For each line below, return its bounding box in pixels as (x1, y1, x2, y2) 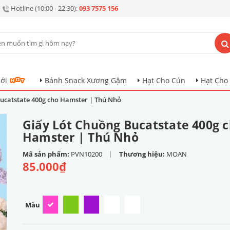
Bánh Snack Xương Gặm (45, 75, 127, 85)
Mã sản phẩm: (23, 149, 71, 159)
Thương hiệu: (119, 149, 166, 159)
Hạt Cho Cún (142, 75, 185, 85)
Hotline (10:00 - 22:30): (11, 4, 79, 13)
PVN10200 (71, 149, 102, 159)
